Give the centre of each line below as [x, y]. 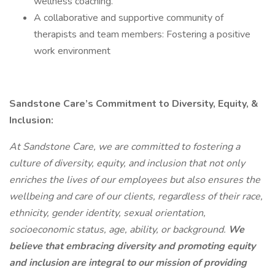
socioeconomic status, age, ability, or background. [119, 230]
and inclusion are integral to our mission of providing [128, 263]
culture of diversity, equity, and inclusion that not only [127, 163]
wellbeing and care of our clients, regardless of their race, [136, 196]
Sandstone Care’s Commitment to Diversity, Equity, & [134, 104]
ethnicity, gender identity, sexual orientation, [107, 213]
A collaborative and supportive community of [129, 18]
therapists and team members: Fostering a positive [142, 34]
